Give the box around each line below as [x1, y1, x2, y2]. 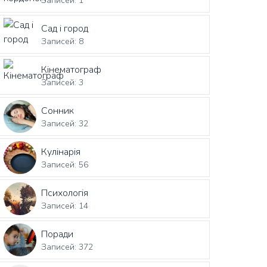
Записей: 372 [41, 241, 94, 253]
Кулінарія [41, 145, 81, 159]
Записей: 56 [41, 159, 89, 170]
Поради [41, 227, 74, 241]
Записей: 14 [41, 200, 89, 212]
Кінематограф [41, 63, 102, 76]
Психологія [41, 186, 89, 200]
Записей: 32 [41, 117, 89, 129]
